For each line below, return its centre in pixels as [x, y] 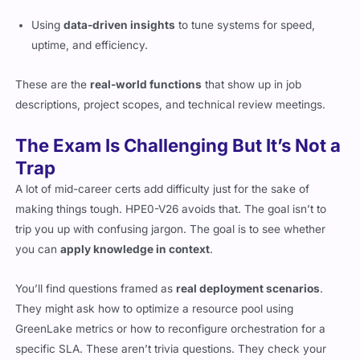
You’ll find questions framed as [96, 289]
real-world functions [146, 85]
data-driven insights [120, 25]
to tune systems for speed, [245, 25]
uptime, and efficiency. [90, 45]
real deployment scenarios [248, 289]
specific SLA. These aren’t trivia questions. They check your [171, 349]
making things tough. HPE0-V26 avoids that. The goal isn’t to [171, 209]
